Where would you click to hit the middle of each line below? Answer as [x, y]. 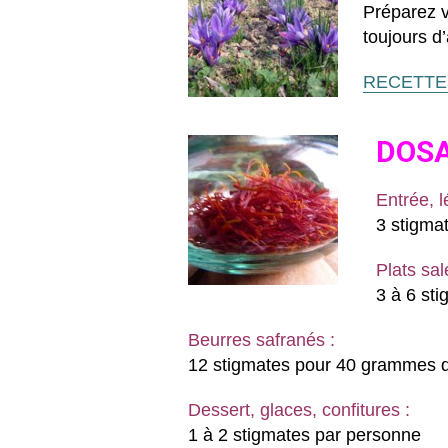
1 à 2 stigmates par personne [304, 434]
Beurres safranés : [261, 339]
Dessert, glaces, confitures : [299, 409]
